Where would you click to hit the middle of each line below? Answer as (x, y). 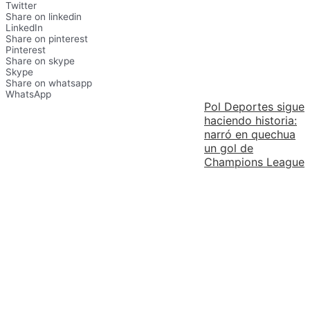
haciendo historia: (250, 120)
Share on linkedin (44, 16)
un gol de (229, 148)
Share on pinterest (47, 38)
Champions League (254, 162)
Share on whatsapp (49, 83)
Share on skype (40, 61)
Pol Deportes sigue (254, 106)
